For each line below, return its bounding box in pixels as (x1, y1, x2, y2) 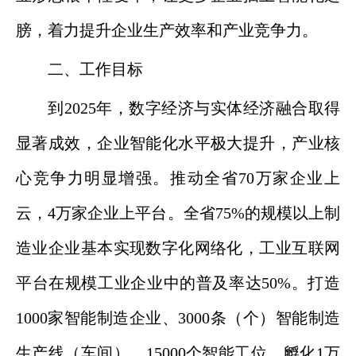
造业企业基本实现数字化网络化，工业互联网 (16, 239, 340, 257)
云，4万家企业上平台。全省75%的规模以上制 (16, 204, 340, 222)
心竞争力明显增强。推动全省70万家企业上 (16, 169, 340, 187)
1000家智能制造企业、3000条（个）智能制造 (16, 309, 340, 327)
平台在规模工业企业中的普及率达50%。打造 (16, 274, 340, 292)
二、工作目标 (48, 60, 143, 78)
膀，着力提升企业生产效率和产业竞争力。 (16, 21, 318, 39)
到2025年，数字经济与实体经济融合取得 (48, 99, 340, 117)
